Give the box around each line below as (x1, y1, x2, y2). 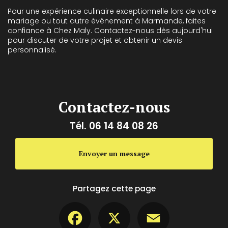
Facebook (91, 201, 128, 212)
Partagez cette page (72, 183, 156, 194)
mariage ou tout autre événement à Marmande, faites (8, 15, 206, 26)
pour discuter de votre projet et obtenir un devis (8, 35, 182, 45)
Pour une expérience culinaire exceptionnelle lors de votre (8, 6, 216, 16)
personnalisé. (8, 44, 56, 55)
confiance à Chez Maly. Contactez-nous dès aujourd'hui (8, 25, 213, 36)
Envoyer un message (78, 148, 150, 158)
